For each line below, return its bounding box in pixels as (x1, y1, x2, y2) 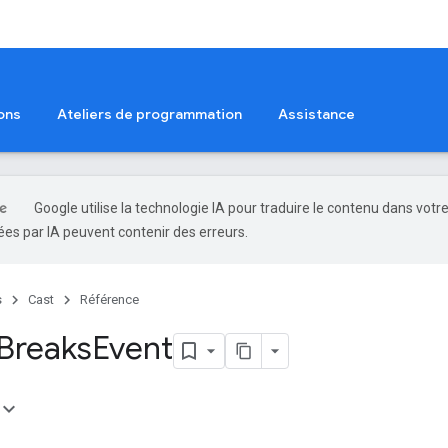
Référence (80, 292, 139, 307)
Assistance (278, 105, 355, 123)
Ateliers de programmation (57, 105, 242, 123)
